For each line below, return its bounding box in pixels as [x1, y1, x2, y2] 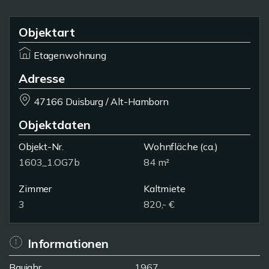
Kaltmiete [144, 183, 186, 195]
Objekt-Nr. [19, 141, 64, 153]
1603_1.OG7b [19, 156, 80, 168]
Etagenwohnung [33, 49, 106, 61]
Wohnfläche [144, 141, 198, 153]
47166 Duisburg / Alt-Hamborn [33, 95, 169, 107]
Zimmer [19, 183, 52, 195]
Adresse [19, 71, 65, 86]
